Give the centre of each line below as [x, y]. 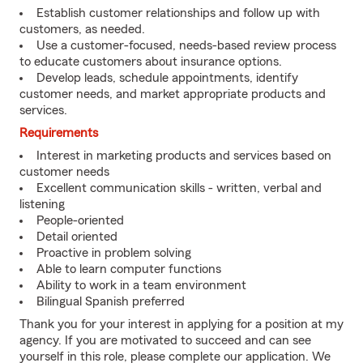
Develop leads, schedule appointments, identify [167, 78]
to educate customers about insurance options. [151, 62]
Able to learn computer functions [129, 269]
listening [42, 204]
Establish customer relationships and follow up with [178, 13]
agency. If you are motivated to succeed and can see [165, 340]
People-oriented [80, 220]
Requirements [59, 133]
